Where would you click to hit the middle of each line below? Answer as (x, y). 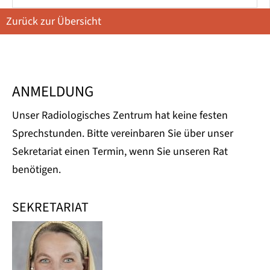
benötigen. (36, 170)
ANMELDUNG (53, 92)
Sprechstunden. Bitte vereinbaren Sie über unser (123, 134)
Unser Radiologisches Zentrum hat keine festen (120, 116)
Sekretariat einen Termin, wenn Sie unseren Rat (120, 152)
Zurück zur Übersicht (54, 22)
